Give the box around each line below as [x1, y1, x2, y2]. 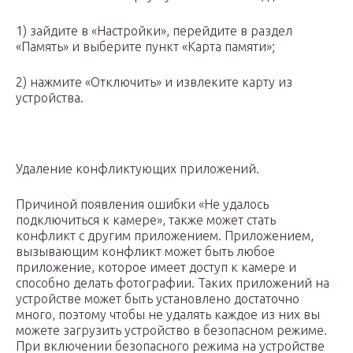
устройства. [16, 91, 84, 106]
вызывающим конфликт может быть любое [16, 244, 275, 259]
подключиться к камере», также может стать [16, 213, 276, 228]
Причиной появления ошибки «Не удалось [16, 197, 269, 212]
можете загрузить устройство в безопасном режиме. [16, 323, 327, 338]
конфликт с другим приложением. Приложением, [16, 229, 314, 243]
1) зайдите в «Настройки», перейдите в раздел [16, 24, 292, 39]
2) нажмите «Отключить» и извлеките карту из [16, 75, 292, 90]
